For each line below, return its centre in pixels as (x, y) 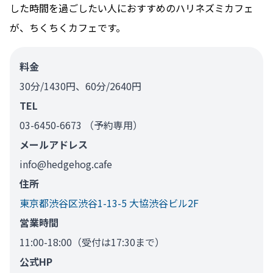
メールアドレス (54, 144)
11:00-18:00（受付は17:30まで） (92, 242)
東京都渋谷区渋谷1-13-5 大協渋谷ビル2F (109, 203)
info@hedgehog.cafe (66, 164)
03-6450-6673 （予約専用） (81, 125)
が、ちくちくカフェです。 (68, 27)
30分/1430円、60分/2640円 (80, 86)
